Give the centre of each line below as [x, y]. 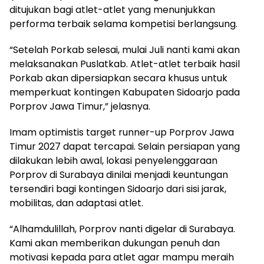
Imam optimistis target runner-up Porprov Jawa [122, 132]
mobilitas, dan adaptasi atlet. [76, 203]
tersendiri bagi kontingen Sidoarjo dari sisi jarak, [118, 189]
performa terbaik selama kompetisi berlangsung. [123, 24]
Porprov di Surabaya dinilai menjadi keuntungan [119, 174]
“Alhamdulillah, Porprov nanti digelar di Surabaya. [122, 229]
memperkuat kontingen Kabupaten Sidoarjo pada [125, 92]
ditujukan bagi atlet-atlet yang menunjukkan [112, 9]
